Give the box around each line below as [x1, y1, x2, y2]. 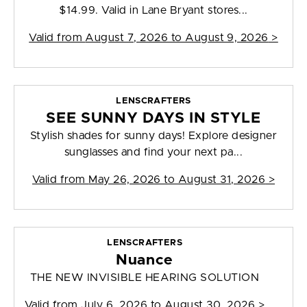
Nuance [116, 253, 174, 268]
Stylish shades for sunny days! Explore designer [29, 130, 278, 142]
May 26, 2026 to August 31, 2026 [88, 174, 266, 186]
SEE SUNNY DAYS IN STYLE [46, 111, 261, 126]
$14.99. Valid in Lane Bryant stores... [59, 5, 248, 16]
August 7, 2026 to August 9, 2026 [85, 32, 269, 44]
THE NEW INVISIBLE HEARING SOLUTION [29, 272, 260, 284]
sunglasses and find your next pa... [64, 147, 243, 158]
